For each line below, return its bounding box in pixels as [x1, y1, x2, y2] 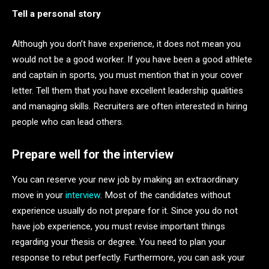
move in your [12, 190, 65, 201]
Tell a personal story [12, 8, 101, 20]
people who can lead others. [12, 116, 124, 128]
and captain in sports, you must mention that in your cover [12, 70, 243, 81]
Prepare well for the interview [12, 147, 174, 162]
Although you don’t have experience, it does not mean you [12, 38, 241, 50]
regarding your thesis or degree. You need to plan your [12, 237, 226, 248]
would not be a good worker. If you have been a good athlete [12, 54, 252, 65]
